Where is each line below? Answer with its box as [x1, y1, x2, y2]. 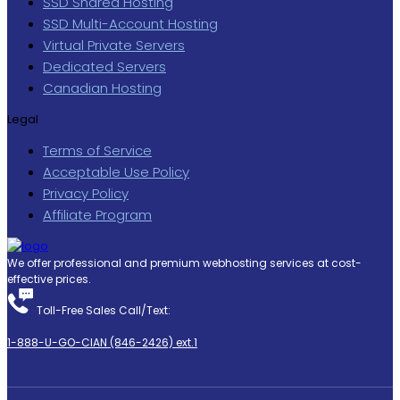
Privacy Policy [43, 183, 129, 203]
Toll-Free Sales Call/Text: [37, 302, 171, 318]
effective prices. [7, 271, 91, 287]
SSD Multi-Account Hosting [43, 13, 218, 33]
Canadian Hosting [43, 78, 162, 97]
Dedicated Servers [43, 56, 166, 76]
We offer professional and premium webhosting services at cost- [7, 254, 362, 271]
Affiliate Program [43, 204, 152, 224]
